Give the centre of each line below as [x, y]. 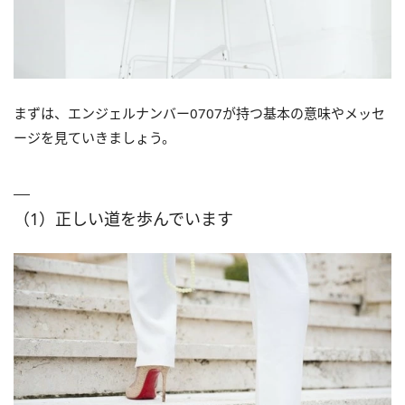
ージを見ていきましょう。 [94, 137]
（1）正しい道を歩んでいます [123, 218]
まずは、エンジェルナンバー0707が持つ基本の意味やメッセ [199, 113]
